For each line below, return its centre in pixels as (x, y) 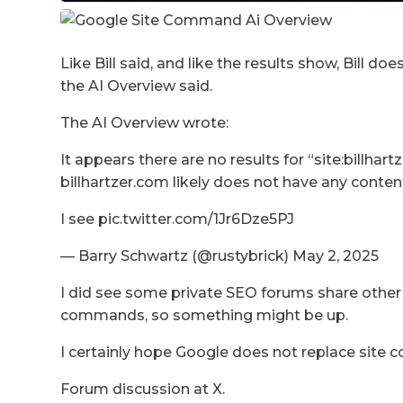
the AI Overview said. (137, 85)
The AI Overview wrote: (145, 122)
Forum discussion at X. (143, 389)
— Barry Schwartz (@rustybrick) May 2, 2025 (220, 255)
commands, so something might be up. (205, 315)
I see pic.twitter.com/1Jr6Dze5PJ (178, 219)
